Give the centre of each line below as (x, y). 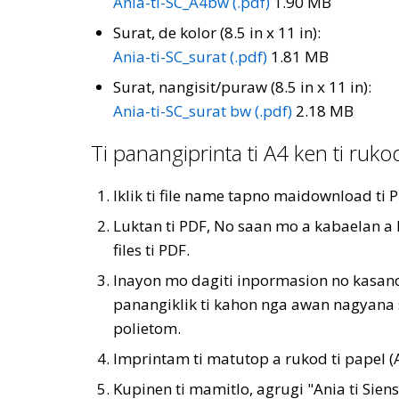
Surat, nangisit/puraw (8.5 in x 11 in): (242, 87)
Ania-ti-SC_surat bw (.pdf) (203, 111)
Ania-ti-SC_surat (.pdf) (190, 57)
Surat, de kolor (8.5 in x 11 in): (217, 33)
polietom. (147, 328)
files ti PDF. (151, 250)
